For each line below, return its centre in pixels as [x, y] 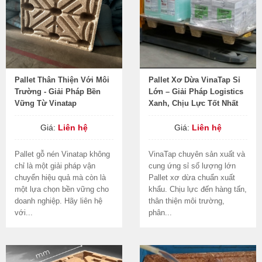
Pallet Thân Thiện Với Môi [62, 80]
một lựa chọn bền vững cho [62, 189]
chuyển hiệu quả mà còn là [60, 177]
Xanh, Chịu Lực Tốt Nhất [193, 103]
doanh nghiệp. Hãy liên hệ [58, 201]
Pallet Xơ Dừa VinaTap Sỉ [194, 80]
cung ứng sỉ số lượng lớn [192, 166]
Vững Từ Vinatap [46, 103]
